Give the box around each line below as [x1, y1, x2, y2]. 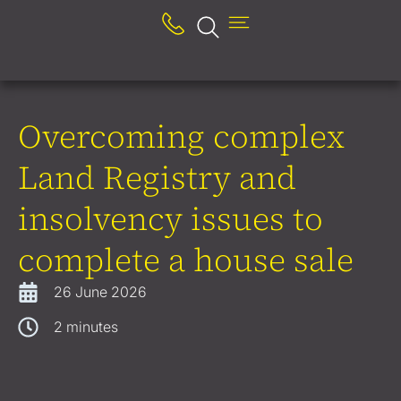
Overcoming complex [18, 115, 345, 158]
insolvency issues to [18, 197, 323, 241]
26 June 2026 [53, 283, 147, 301]
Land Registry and [18, 156, 296, 200]
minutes [65, 318, 118, 336]
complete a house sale [18, 238, 354, 282]
